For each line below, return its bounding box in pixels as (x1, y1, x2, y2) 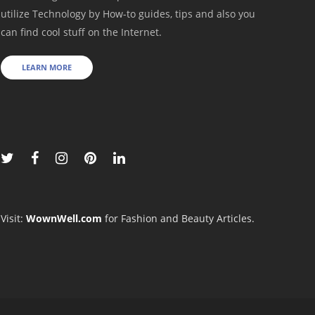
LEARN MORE (22, 61, 72, 72)
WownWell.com (26, 211, 102, 225)
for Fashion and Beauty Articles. (102, 211, 255, 225)
